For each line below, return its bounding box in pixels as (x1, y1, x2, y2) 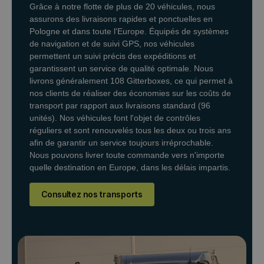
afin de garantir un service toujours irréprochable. (29, 137, 213, 147)
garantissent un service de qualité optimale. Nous (29, 63, 213, 73)
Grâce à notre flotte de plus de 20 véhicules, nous (29, 1, 215, 11)
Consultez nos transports (41, 189, 143, 199)
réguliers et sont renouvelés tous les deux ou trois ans (29, 125, 231, 135)
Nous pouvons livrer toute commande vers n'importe (29, 150, 225, 160)
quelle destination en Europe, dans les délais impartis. (29, 162, 230, 172)
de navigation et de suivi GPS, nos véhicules (29, 38, 194, 48)
